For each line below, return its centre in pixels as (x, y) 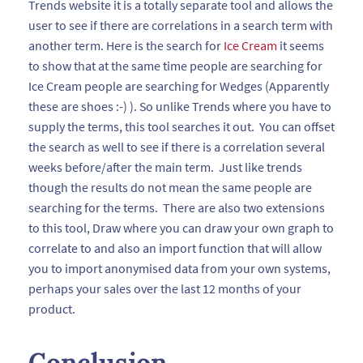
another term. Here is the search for (126, 45)
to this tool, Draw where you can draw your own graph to (181, 228)
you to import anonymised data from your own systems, (179, 268)
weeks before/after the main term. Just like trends (165, 167)
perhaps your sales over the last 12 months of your (165, 288)
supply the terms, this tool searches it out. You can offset (181, 126)
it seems (301, 45)
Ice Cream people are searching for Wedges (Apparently (179, 86)
